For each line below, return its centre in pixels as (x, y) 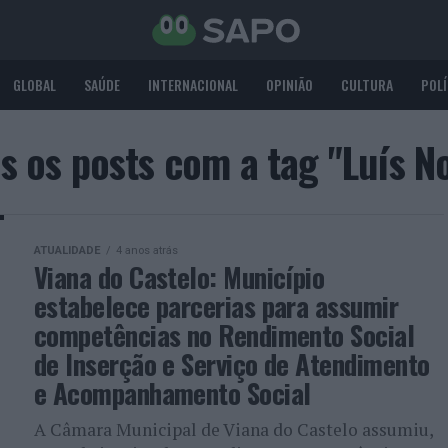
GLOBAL (34, 84)
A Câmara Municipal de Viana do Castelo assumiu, (233, 429)
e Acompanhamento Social (172, 393)
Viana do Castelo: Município (179, 277)
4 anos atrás (147, 250)
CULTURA (367, 84)
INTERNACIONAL (193, 84)
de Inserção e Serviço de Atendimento (232, 364)
